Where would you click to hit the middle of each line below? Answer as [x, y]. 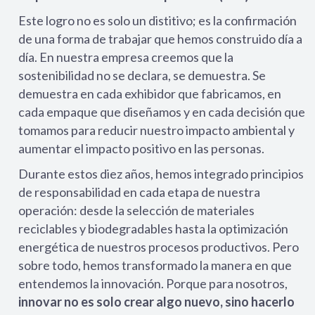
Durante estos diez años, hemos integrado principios [161, 174]
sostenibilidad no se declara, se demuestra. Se [142, 75]
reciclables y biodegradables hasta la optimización [153, 229]
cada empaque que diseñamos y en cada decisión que [162, 112]
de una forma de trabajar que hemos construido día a [160, 39]
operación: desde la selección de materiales [136, 210]
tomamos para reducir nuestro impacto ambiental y [156, 130]
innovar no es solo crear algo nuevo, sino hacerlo [156, 302]
